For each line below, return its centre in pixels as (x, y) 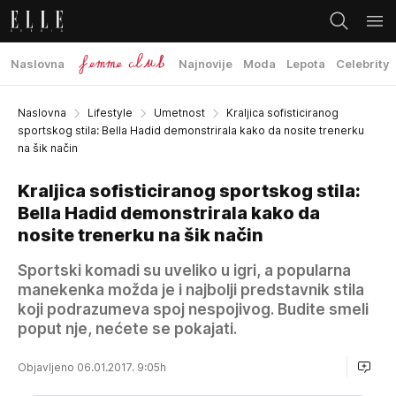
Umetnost (179, 113)
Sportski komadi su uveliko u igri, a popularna (184, 270)
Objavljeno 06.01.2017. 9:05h (93, 367)
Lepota (306, 64)
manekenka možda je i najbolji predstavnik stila (191, 290)
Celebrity (363, 64)
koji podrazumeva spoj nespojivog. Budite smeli (193, 309)
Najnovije (206, 64)
